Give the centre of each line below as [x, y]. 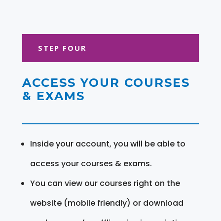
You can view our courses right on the [105, 183]
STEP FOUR [62, 48]
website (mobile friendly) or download [107, 203]
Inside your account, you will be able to [108, 144]
